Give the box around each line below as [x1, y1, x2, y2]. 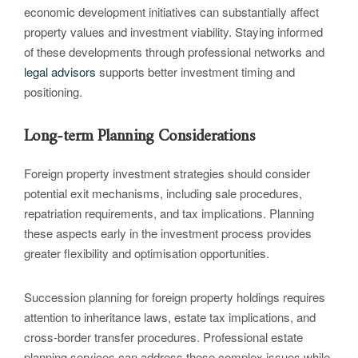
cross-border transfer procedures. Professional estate [24, 328, 303, 346]
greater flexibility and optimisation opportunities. [24, 245, 269, 262]
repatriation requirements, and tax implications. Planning [24, 205, 314, 222]
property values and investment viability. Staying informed [24, 23, 323, 41]
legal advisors [24, 63, 96, 81]
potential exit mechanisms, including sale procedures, [24, 185, 302, 202]
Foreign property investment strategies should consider [24, 165, 310, 182]
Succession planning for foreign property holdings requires [24, 288, 325, 306]
